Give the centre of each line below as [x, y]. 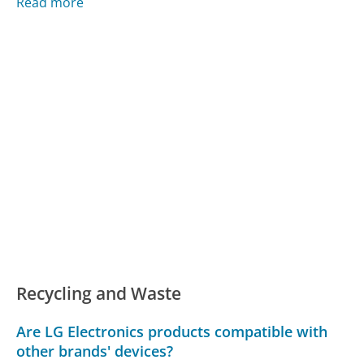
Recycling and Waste [99, 293]
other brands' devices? [95, 351]
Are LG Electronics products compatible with [172, 332]
